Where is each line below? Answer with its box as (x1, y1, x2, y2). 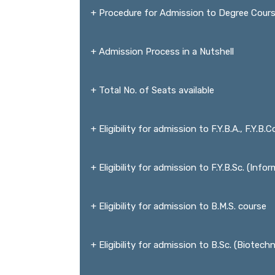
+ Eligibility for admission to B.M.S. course (91, 201, 266, 212)
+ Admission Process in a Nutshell (91, 46, 234, 57)
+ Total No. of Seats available (91, 85, 214, 96)
